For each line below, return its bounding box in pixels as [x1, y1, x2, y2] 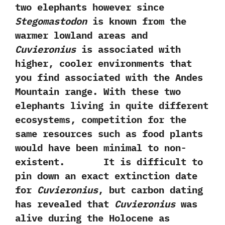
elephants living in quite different [15, 99, 208, 111]
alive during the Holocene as [15, 211, 170, 224]
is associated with [76, 43, 181, 55]
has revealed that [15, 197, 115, 210]
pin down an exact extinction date [15, 169, 197, 182]
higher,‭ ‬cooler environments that [15, 57, 192, 69]
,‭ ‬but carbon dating [98, 183, 203, 196]
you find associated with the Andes [15, 71, 203, 83]
